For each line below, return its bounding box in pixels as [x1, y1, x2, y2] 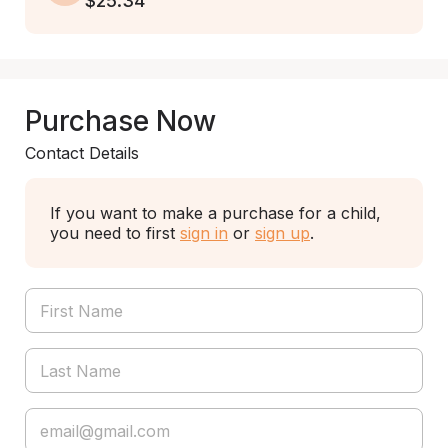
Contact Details [25, 143, 139, 163]
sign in [180, 223, 228, 243]
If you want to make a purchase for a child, [50, 203, 381, 223]
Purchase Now [25, 104, 216, 138]
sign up [255, 223, 310, 243]
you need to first [50, 223, 180, 243]
